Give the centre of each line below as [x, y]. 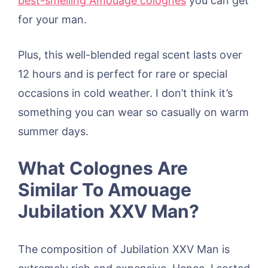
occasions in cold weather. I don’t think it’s [125, 93]
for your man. [52, 19]
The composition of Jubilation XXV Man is [124, 249]
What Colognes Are [103, 168]
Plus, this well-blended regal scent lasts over [130, 54]
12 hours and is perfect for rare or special [123, 74]
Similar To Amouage [105, 189]
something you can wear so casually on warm [133, 112]
